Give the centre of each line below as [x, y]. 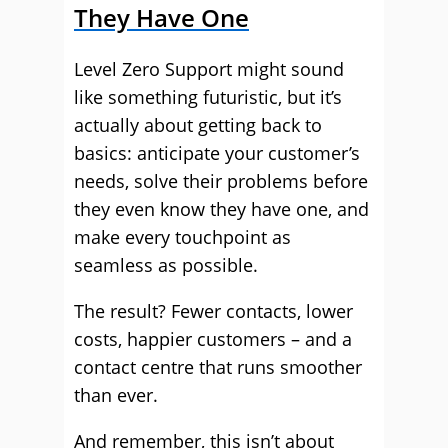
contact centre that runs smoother [218, 367]
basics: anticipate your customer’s [217, 153]
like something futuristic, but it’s [208, 97]
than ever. [116, 395]
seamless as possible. [166, 265]
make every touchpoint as [182, 237]
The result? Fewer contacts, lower [213, 311]
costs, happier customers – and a [213, 339]
